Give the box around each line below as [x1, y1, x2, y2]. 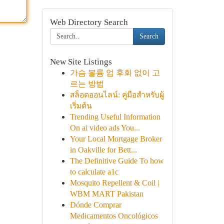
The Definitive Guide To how [69, 156, 164, 165]
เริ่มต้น [69, 101, 92, 110]
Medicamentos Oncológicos [69, 211, 158, 220]
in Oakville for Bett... [69, 145, 137, 154]
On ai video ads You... [69, 123, 140, 132]
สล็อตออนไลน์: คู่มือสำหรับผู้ [69, 90, 164, 99]
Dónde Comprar [69, 200, 121, 209]
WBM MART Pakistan [69, 189, 143, 198]
